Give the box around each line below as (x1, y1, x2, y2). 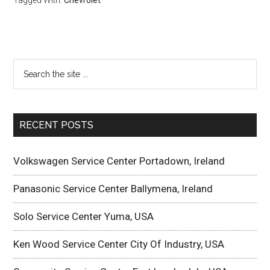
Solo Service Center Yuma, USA (13, 210, 154, 222)
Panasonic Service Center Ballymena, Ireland (13, 183, 213, 195)
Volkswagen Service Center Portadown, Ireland (13, 155, 225, 167)
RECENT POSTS (19, 119, 94, 131)
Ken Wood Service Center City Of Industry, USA (13, 238, 225, 250)
